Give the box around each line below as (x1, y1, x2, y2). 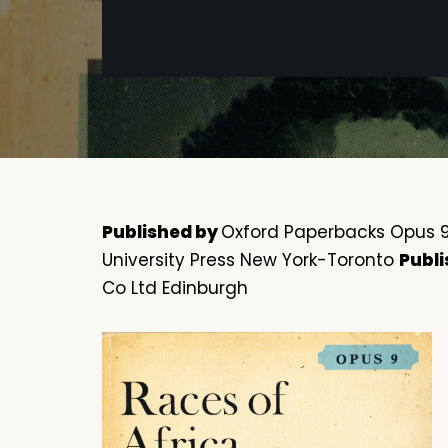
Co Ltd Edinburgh (102, 276, 248, 301)
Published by (102, 220, 221, 245)
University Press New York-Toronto (102, 248, 399, 273)
